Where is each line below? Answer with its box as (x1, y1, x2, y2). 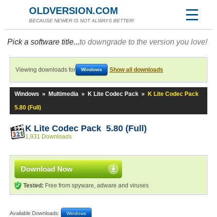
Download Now (21, 165, 73, 173)
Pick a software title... (7, 38, 79, 46)
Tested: (23, 182, 44, 189)
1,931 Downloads (25, 133, 72, 140)
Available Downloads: (10, 210, 61, 216)
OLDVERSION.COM (29, 5, 118, 16)
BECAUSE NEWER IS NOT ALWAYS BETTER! (29, 18, 134, 23)
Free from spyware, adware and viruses (44, 182, 149, 189)
